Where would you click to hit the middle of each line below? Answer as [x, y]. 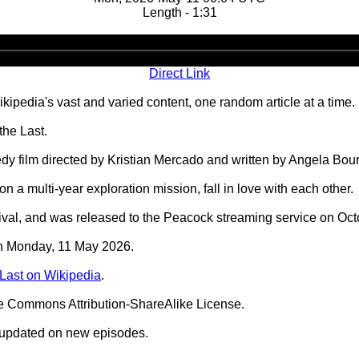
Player [198, 56]
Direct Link [179, 73]
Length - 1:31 [179, 12]
